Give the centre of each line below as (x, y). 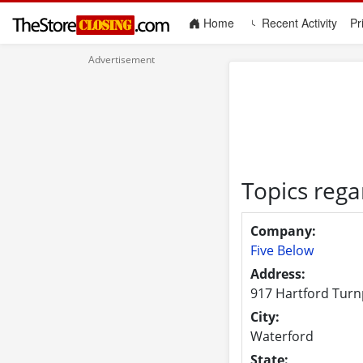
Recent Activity (298, 23)
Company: (283, 231)
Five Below (282, 250)
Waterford (282, 336)
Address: (278, 273)
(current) (256, 22)
